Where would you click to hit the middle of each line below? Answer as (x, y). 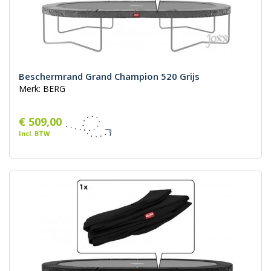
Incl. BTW (34, 134)
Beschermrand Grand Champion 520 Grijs (109, 77)
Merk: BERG (42, 89)
